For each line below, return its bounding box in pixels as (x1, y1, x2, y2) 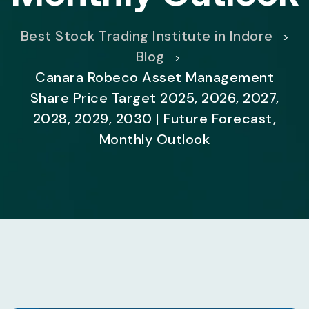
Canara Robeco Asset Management (35, 68, 274, 86)
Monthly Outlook (99, 130, 210, 148)
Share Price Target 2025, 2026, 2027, (30, 89, 279, 107)
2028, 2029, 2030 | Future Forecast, (32, 110, 277, 128)
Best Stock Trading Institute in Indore (20, 27, 273, 45)
